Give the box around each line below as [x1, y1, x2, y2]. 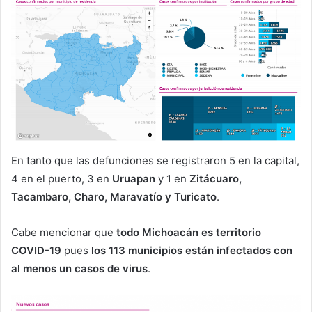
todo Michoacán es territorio [116, 226, 261, 240]
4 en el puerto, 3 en [11, 172, 112, 186]
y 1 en [158, 172, 189, 186]
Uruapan [112, 172, 158, 186]
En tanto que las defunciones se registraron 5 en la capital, [11, 154, 299, 168]
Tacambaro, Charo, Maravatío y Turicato [11, 190, 217, 204]
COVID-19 [11, 244, 64, 258]
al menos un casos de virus [11, 262, 148, 276]
